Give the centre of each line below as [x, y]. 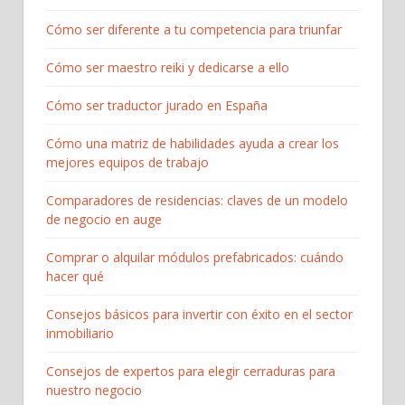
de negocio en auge [104, 220]
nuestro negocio [94, 391]
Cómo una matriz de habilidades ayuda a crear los [193, 144]
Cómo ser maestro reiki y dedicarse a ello [168, 68]
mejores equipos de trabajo [127, 163]
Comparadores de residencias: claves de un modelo [197, 201]
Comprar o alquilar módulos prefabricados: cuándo [195, 258]
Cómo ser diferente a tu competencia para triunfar [194, 30]
